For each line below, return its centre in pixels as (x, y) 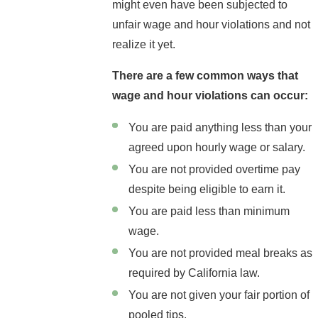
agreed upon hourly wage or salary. (217, 147)
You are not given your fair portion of (219, 295)
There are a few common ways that (205, 75)
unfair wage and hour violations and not (211, 24)
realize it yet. (143, 44)
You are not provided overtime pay (215, 169)
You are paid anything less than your (220, 127)
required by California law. (194, 273)
